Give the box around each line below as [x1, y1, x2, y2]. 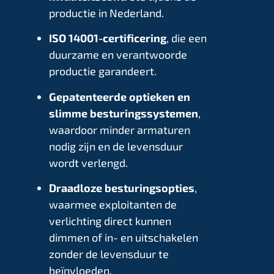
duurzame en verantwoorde [49, 48, 187, 62]
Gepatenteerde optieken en [49, 89, 190, 103]
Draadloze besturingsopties [49, 181, 194, 195]
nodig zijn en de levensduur [49, 139, 183, 153]
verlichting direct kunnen [49, 214, 171, 228]
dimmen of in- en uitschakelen [49, 231, 198, 245]
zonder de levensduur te [49, 247, 169, 261]
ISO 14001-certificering [49, 31, 166, 45]
